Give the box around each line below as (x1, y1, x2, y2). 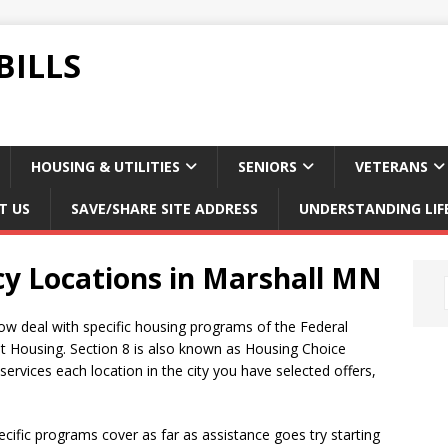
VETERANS (355, 157, 428, 176)
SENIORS (238, 157, 297, 176)
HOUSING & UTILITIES (31, 157, 180, 176)
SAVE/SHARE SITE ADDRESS (71, 199, 258, 218)
